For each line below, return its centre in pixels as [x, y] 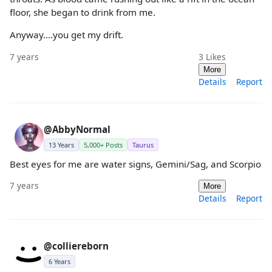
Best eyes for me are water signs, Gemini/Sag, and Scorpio [135, 164]
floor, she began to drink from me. [83, 12]
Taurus [143, 144]
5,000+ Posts [103, 144]
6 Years [59, 261]
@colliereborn [76, 246]
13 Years [61, 144]
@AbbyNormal [77, 129]
